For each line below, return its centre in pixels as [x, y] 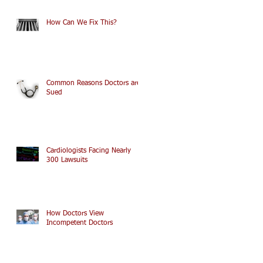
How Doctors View [75, 214]
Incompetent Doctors [80, 223]
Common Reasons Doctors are [93, 83]
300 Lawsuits [67, 160]
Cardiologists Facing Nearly [89, 151]
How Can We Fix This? [82, 23]
